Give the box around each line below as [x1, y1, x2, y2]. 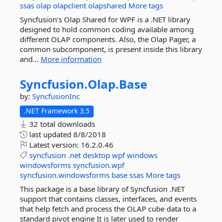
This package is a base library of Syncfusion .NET [20, 184, 185, 194]
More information [41, 54, 102, 64]
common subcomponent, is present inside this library [20, 44, 202, 54]
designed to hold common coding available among [20, 24, 194, 34]
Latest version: [27, 140, 81, 150]
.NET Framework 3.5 [24, 106, 90, 115]
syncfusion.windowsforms [20, 170, 110, 180]
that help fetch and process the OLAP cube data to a [20, 204, 196, 214]
